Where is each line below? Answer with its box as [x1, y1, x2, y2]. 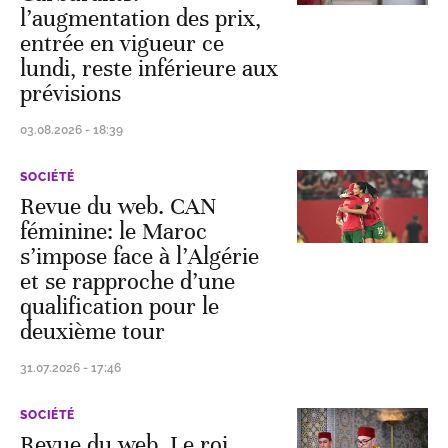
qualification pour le [20, 292, 219, 321]
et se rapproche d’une [20, 267, 235, 296]
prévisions [20, 79, 121, 108]
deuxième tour [20, 317, 165, 346]
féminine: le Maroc [20, 217, 207, 246]
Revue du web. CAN [20, 192, 217, 221]
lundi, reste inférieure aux [20, 54, 278, 83]
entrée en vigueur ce [20, 29, 224, 58]
